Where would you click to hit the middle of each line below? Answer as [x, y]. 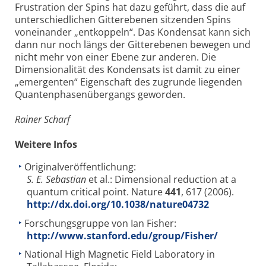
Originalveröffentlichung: [80, 167]
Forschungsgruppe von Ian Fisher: [100, 223]
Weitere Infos [46, 145]
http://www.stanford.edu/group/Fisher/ [122, 235]
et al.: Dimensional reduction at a [161, 180]
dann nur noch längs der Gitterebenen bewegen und [133, 45]
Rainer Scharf [42, 120]
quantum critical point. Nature [96, 192]
